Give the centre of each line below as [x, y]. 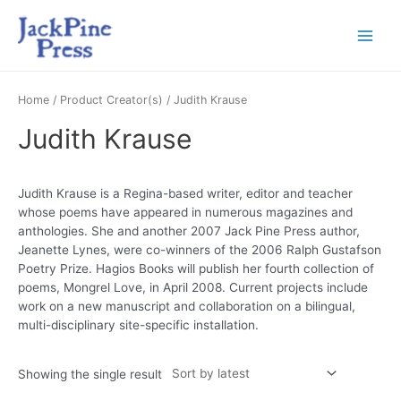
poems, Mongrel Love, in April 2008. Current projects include [193, 288]
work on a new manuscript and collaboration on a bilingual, [187, 307]
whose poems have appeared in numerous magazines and [185, 213]
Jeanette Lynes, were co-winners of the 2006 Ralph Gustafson [200, 250]
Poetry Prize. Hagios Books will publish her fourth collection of [196, 269]
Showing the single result [90, 375]
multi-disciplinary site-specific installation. [138, 325]
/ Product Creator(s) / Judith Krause [148, 99]
